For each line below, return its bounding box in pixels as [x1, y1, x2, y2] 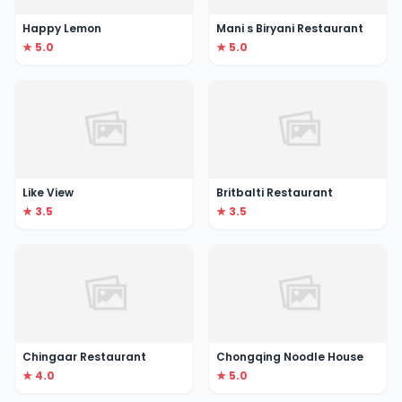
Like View [22, 184, 74, 200]
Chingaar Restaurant [22, 349, 146, 365]
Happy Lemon [22, 20, 101, 36]
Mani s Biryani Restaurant [216, 20, 363, 36]
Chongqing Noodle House [216, 349, 363, 365]
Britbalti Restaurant [216, 184, 333, 200]
